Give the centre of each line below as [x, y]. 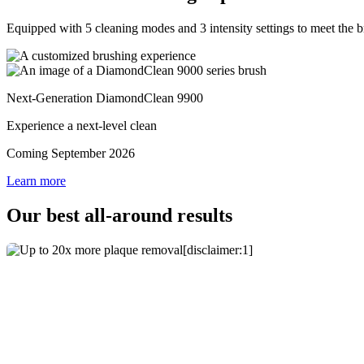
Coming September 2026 [71, 153]
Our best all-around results [119, 215]
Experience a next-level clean [82, 125]
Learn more [36, 180]
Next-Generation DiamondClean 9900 [105, 97]
